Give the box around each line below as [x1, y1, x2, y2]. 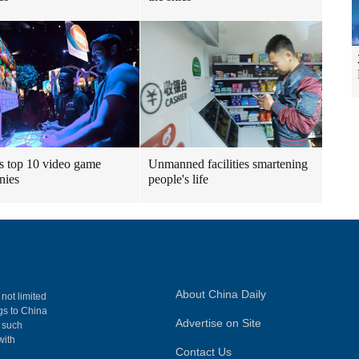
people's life [148, 172, 208, 186]
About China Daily [175, 288, 266, 301]
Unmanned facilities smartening [148, 157, 308, 171]
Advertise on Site [175, 317, 261, 329]
